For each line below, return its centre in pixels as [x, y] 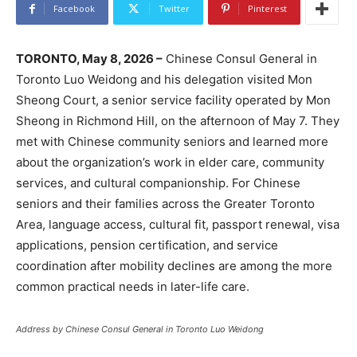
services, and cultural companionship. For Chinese [158, 183]
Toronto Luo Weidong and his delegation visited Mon [164, 80]
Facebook [74, 9]
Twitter [174, 9]
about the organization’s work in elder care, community [170, 163]
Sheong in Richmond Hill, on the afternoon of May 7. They [178, 121]
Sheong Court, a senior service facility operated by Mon [173, 100]
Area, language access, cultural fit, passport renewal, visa [178, 225]
